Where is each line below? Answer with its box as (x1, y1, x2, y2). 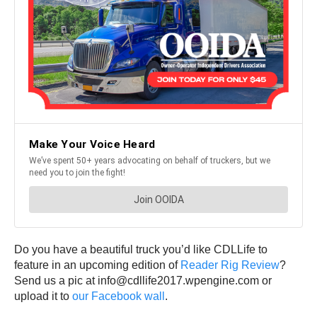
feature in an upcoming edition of (14, 259, 180, 272)
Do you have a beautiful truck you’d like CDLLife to (14, 243, 267, 256)
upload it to (14, 290, 72, 303)
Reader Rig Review (180, 259, 279, 272)
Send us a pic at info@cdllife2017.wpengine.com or (14, 275, 272, 287)
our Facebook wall (72, 290, 165, 303)
